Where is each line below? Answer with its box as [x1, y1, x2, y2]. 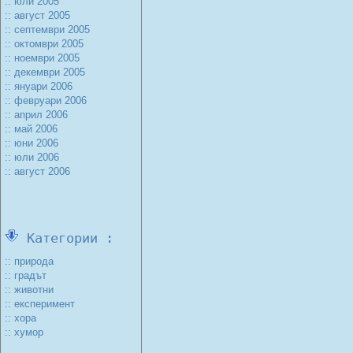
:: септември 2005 [5, 24, 90, 35]
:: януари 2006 [5, 80, 72, 92]
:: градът [5, 269, 46, 281]
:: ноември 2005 [5, 52, 80, 64]
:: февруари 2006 [5, 95, 87, 106]
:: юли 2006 [5, 151, 59, 163]
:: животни [5, 284, 54, 295]
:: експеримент [5, 298, 75, 310]
